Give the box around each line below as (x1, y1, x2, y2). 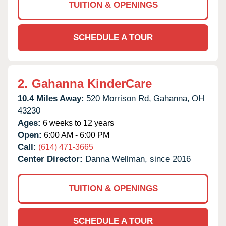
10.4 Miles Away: (18, 93, 84, 103)
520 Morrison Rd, (86, 93, 151, 103)
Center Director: (18, 154, 85, 164)
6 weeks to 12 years (41, 118, 114, 127)
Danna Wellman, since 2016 (85, 154, 191, 164)
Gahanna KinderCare (32, 76, 152, 90)
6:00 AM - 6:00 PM (42, 130, 109, 139)
